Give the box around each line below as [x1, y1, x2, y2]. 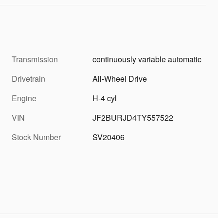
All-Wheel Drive [92, 73, 147, 84]
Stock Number [12, 131, 61, 143]
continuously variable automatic [92, 53, 202, 65]
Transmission [12, 53, 58, 65]
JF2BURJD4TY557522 [92, 111, 174, 123]
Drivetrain [12, 73, 45, 84]
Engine [12, 92, 36, 104]
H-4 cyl [92, 92, 117, 104]
